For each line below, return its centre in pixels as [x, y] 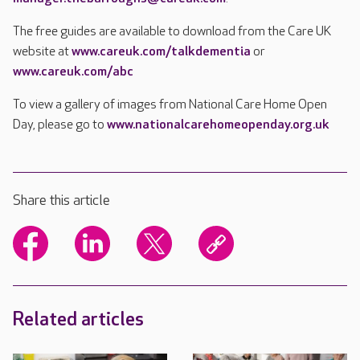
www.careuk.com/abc [73, 72]
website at [42, 52]
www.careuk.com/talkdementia [161, 52]
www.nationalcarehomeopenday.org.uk [218, 125]
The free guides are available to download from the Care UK [172, 32]
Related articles [78, 319]
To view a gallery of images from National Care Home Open [170, 105]
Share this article [61, 200]
